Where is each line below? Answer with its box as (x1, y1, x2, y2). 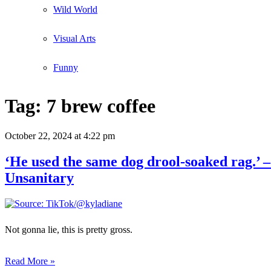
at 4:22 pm (72, 130, 115, 141)
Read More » (5, 255, 55, 266)
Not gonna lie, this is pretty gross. (5, 224, 132, 235)
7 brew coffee (47, 95, 155, 117)
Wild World (53, 4, 97, 15)
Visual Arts (53, 33, 96, 44)
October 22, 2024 (5, 130, 72, 141)
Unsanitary (5, 169, 74, 186)
